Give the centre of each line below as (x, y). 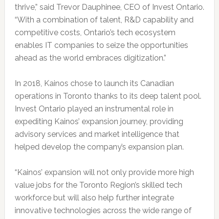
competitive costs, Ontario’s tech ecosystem (95, 33)
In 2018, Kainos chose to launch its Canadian (94, 84)
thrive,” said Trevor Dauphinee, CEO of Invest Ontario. (109, 7)
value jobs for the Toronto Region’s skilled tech (98, 185)
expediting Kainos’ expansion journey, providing (99, 122)
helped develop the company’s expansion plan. (99, 147)
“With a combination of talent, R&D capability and (104, 20)
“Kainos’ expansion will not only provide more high (104, 173)
